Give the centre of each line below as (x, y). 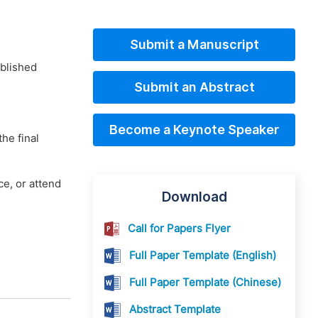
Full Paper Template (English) (203, 256)
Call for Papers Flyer (179, 229)
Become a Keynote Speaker (194, 130)
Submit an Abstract (194, 87)
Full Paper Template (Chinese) (205, 283)
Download (194, 197)
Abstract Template (175, 309)
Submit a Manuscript (194, 44)
